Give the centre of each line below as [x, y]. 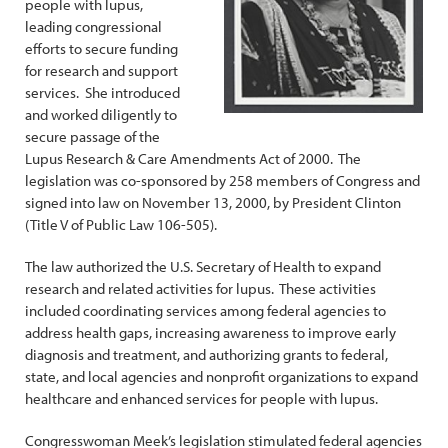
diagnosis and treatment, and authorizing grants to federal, [206, 354]
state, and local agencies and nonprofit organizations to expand [221, 376]
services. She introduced [102, 92]
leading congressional [93, 26]
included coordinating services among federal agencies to [205, 310]
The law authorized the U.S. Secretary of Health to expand [203, 266]
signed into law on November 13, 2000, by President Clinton [213, 202]
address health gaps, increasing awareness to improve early [210, 332]
